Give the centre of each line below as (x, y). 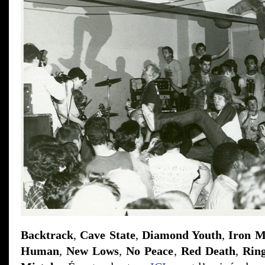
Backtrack (47, 235)
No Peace (150, 251)
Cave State (108, 235)
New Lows (93, 251)
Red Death (208, 251)
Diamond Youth (182, 235)
